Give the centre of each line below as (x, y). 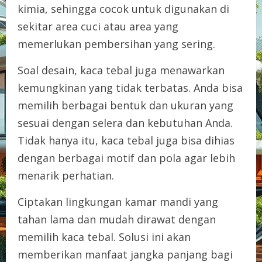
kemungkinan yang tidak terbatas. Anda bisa (130, 87)
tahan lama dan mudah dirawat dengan (117, 219)
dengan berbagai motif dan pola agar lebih (126, 158)
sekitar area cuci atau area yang (98, 26)
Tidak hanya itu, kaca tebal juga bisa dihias (126, 140)
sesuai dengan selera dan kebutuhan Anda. (125, 123)
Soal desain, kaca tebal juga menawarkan (121, 70)
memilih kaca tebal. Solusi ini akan (104, 237)
